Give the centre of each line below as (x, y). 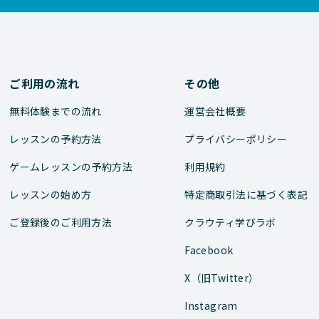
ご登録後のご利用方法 (61, 222)
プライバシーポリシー (236, 139)
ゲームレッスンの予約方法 (71, 167)
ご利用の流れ (45, 83)
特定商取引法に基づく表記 (246, 194)
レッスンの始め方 (51, 194)
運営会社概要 (215, 111)
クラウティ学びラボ (230, 222)
